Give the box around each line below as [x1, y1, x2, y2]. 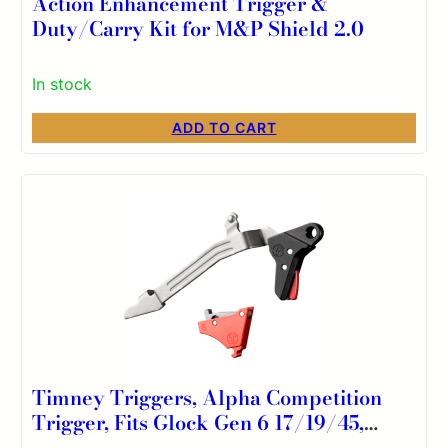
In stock [32, 73, 93, 94]
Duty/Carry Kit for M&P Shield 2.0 [32, 12, 365, 44]
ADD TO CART [171, 118, 277, 136]
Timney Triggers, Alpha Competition [32, 381, 383, 413]
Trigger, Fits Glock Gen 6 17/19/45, [32, 406, 365, 438]
